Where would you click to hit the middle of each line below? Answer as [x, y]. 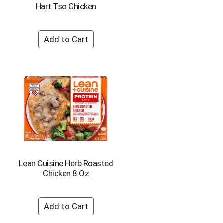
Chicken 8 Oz [66, 173]
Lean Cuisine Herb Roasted [66, 163]
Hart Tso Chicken [66, 6]
